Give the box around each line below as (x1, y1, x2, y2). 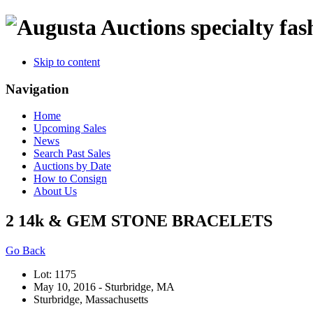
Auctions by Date (34, 160, 111, 173)
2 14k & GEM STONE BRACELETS (6, 212, 272, 231)
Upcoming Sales (34, 122, 106, 135)
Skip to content (34, 55, 100, 68)
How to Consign (34, 173, 107, 185)
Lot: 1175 (34, 268, 76, 281)
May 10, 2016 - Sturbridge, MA (34, 281, 175, 293)
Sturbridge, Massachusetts (34, 293, 148, 306)
